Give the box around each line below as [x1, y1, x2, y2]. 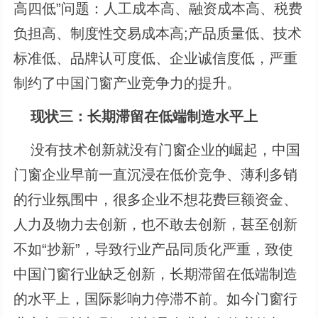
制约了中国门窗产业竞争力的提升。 [13, 75, 241, 91]
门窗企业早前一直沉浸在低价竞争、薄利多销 [13, 166, 298, 182]
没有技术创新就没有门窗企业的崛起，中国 [13, 141, 301, 158]
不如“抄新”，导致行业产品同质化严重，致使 [13, 241, 294, 257]
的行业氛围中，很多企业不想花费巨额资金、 [13, 191, 298, 207]
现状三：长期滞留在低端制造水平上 [31, 108, 258, 124]
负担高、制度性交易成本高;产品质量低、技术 [13, 25, 302, 41]
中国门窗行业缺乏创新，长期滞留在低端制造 [13, 265, 298, 282]
